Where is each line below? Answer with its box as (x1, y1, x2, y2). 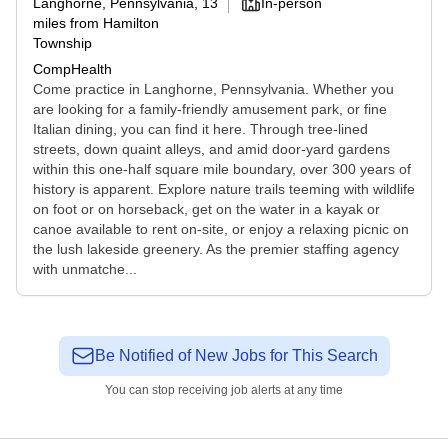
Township (33, 35, 92, 51)
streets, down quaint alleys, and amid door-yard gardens (33, 141, 390, 157)
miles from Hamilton (33, 15, 159, 31)
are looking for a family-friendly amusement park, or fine (33, 101, 387, 117)
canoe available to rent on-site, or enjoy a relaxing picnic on (33, 221, 409, 237)
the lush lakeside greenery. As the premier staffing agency (33, 241, 399, 257)
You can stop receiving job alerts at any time (105, 383, 343, 397)
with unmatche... (33, 261, 137, 277)
